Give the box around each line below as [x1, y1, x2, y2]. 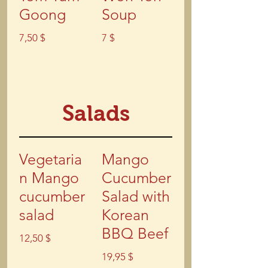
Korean [102, 206, 149, 224]
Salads [62, 101, 130, 126]
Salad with [102, 187, 170, 205]
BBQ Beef [102, 224, 168, 242]
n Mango [19, 169, 79, 187]
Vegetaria [19, 150, 82, 168]
